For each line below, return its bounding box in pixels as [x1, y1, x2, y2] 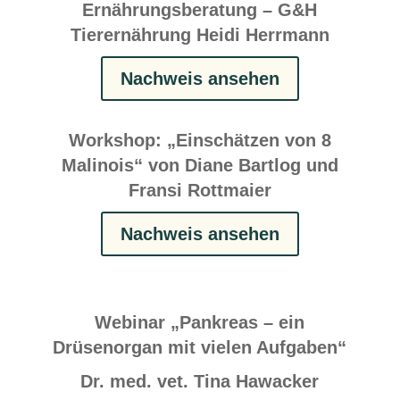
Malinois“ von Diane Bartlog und [61, 154, 338, 175]
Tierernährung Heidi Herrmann [70, 24, 329, 45]
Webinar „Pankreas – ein [95, 312, 305, 332]
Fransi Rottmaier [128, 179, 271, 200]
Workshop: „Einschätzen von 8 [68, 129, 331, 150]
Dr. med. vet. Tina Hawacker [80, 371, 320, 391]
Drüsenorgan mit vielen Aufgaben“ [53, 337, 347, 357]
